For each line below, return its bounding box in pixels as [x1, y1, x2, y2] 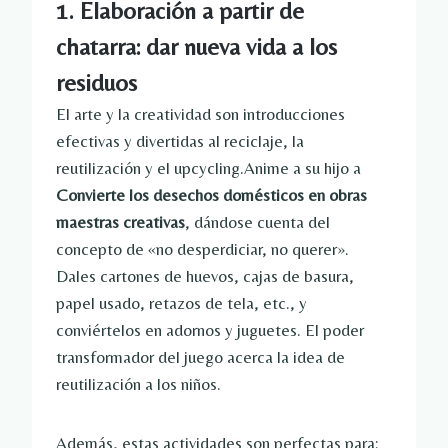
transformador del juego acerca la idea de [56, 347, 345, 368]
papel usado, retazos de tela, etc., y [56, 293, 307, 314]
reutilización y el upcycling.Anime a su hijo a [56, 158, 361, 179]
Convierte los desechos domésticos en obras [56, 185, 367, 206]
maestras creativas [56, 212, 185, 233]
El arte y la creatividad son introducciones [56, 104, 345, 125]
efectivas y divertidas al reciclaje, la [56, 131, 304, 152]
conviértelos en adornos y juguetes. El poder [56, 320, 364, 341]
